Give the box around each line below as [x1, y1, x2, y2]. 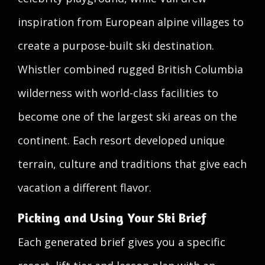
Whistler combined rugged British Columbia [18, 62, 243, 76]
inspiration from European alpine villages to [18, 15, 244, 29]
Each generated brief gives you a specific [18, 235, 225, 249]
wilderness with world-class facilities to [18, 86, 218, 100]
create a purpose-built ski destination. [18, 38, 214, 53]
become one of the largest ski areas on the [18, 109, 237, 124]
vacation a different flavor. [18, 180, 151, 195]
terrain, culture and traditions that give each [18, 157, 247, 171]
